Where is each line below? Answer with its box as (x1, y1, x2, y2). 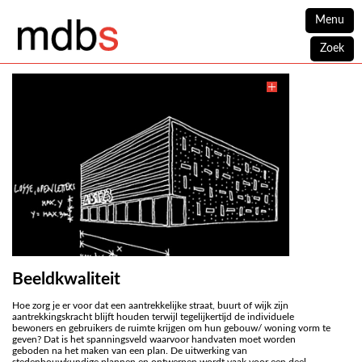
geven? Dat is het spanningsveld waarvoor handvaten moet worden (12, 335, 296, 344)
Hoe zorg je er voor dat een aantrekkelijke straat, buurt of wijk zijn (12, 301, 288, 310)
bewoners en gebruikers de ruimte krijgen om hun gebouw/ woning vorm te (12, 323, 330, 333)
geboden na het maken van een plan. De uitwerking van (12, 346, 247, 356)
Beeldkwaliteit (12, 271, 120, 288)
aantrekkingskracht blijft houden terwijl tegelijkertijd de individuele (12, 312, 294, 322)
